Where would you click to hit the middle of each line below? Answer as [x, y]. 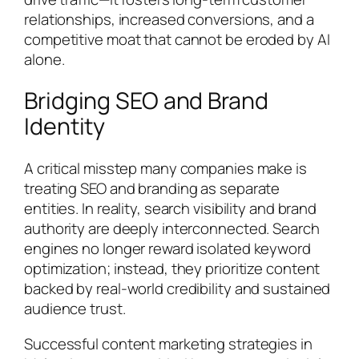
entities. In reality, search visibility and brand [171, 209]
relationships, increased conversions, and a [169, 19]
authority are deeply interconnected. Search [172, 229]
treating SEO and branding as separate [152, 189]
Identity [65, 127]
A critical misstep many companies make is [165, 169]
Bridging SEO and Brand [146, 101]
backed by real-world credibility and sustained [177, 289]
